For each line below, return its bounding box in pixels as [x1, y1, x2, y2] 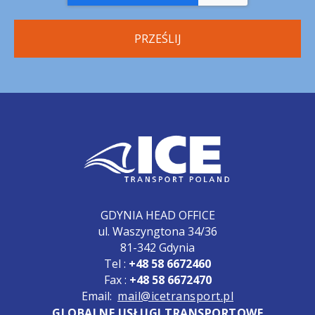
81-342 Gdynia [120, 239, 195, 255]
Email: [82, 288, 117, 304]
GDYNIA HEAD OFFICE [100, 207, 215, 223]
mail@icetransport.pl [117, 288, 233, 304]
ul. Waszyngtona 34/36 [98, 223, 217, 239]
